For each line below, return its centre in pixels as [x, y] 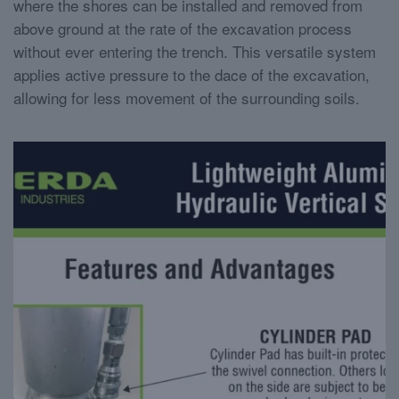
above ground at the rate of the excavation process [183, 28]
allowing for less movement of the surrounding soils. [187, 98]
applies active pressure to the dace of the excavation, [191, 74]
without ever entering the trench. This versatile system [195, 51]
